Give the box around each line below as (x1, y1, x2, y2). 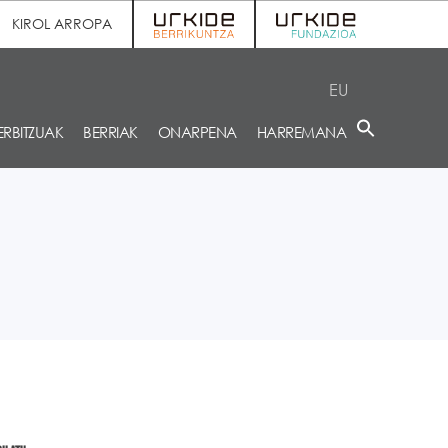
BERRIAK (83, 121, 138, 142)
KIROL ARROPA (12, 14, 112, 33)
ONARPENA (157, 121, 237, 142)
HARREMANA (256, 121, 346, 142)
